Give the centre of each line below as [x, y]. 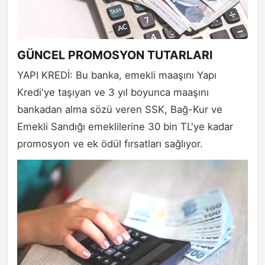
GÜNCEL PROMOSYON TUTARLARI [115, 55]
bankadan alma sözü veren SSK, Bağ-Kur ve [120, 110]
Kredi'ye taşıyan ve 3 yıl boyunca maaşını [113, 93]
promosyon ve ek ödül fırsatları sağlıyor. [110, 144]
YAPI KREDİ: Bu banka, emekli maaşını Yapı [117, 75]
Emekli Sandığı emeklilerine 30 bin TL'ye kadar [125, 127]
